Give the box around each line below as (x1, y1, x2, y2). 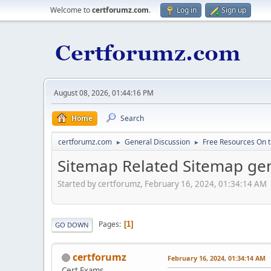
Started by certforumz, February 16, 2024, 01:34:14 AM (57, 178, 267, 189)
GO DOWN (55, 220, 89, 229)
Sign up (221, 5, 246, 15)
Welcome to (50, 5, 92, 15)
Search (120, 113, 144, 123)
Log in (177, 5, 197, 15)
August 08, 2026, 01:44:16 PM (54, 88, 154, 98)
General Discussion (125, 137, 190, 147)
